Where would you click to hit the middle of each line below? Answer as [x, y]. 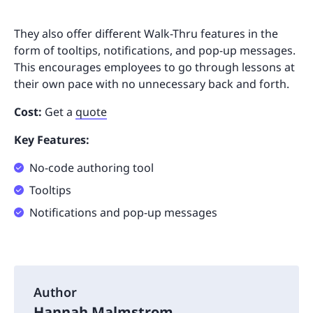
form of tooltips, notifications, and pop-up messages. [155, 50]
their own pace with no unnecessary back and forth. [153, 83]
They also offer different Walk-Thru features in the [146, 33]
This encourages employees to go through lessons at [154, 67]
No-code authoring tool [92, 167]
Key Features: [52, 139]
